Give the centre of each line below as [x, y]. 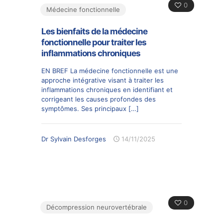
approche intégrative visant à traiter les [103, 80]
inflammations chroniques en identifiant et [107, 89]
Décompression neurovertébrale [97, 207]
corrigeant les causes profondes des [99, 99]
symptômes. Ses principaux [84, 108]
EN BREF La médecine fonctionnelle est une [110, 70]
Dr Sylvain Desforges [74, 139]
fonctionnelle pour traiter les [94, 42]
